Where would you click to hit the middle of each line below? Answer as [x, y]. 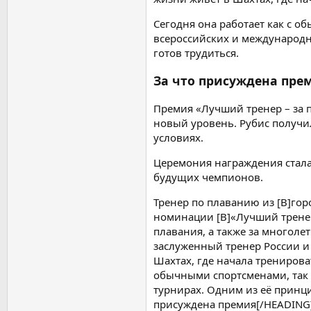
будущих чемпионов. [208, 177]
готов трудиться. [196, 52]
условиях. [178, 137]
